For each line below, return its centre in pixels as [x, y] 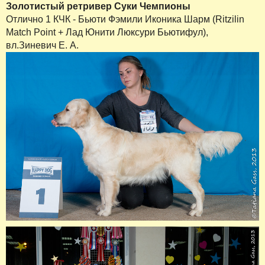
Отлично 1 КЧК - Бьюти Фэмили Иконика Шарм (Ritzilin [125, 20]
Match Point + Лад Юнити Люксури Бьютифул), [107, 33]
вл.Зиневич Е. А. [42, 46]
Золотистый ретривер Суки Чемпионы [98, 7]
